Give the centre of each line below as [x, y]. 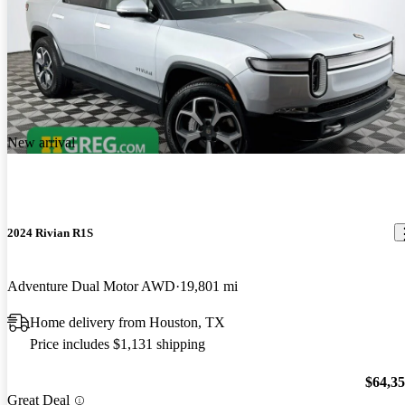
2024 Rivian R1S [50, 232]
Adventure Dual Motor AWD [91, 286]
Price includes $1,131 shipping [118, 344]
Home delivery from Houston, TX [127, 322]
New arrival [41, 142]
